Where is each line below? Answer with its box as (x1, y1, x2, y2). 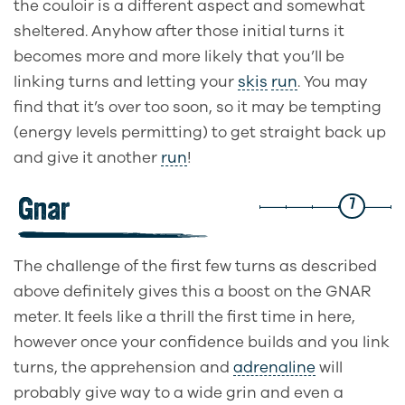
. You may (297, 71, 368, 93)
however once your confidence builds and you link (14, 332, 390, 353)
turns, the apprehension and (14, 357, 233, 379)
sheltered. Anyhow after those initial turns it (14, 21, 344, 42)
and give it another (14, 147, 161, 169)
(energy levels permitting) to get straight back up (14, 122, 386, 144)
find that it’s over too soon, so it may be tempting (14, 97, 381, 118)
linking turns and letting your (14, 71, 238, 93)
